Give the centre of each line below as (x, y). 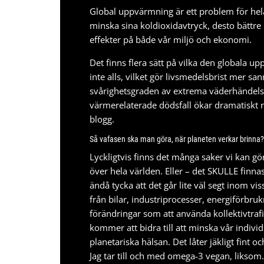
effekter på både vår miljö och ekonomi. (171, 39)
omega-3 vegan (199, 256)
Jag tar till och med (128, 256)
